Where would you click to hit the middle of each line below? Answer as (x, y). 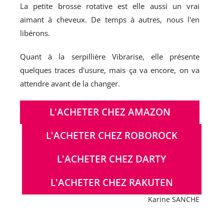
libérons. (35, 33)
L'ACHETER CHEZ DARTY (112, 159)
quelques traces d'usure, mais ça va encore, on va (110, 70)
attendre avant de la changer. (70, 83)
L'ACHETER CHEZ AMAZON (110, 112)
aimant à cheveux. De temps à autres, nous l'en (110, 19)
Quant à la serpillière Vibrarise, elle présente (110, 56)
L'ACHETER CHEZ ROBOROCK (111, 135)
